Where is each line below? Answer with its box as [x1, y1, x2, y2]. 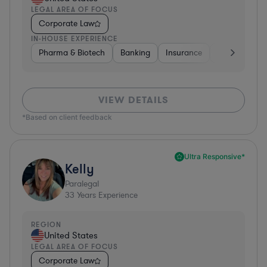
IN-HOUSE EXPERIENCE [31, 33, 118, 43]
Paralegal [65, 178, 99, 190]
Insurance [166, 46, 202, 58]
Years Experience [74, 189, 138, 201]
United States [44, 229, 98, 241]
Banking [120, 46, 150, 58]
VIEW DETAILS [98, 93, 169, 106]
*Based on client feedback [22, 112, 112, 122]
